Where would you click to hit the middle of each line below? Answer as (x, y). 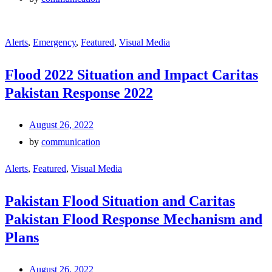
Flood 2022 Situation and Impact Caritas (131, 74)
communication (71, 141)
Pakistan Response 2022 (79, 93)
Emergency (54, 42)
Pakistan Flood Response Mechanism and (134, 219)
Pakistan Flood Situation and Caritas (120, 201)
